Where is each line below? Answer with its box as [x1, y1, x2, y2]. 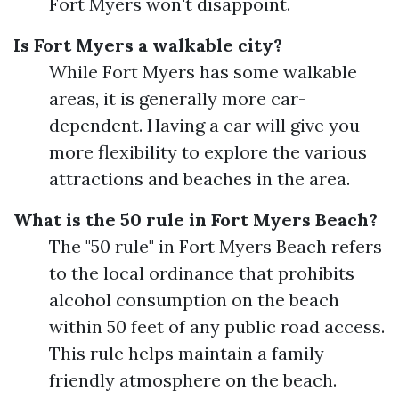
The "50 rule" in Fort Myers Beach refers [49, 235, 382, 257]
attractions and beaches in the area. [49, 167, 350, 190]
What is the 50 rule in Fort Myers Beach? [13, 208, 378, 231]
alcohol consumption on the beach [49, 289, 339, 311]
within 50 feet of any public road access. [49, 315, 385, 338]
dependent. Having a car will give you [49, 114, 360, 136]
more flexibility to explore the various [49, 141, 367, 163]
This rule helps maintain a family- [49, 342, 332, 364]
